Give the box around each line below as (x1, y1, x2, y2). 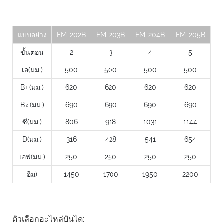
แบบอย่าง (17, 31, 47, 39)
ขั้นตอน (20, 48, 44, 57)
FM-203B (96, 31, 125, 39)
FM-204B (135, 31, 165, 39)
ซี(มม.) (22, 118, 42, 126)
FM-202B (57, 31, 86, 39)
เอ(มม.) (21, 66, 43, 74)
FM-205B (175, 31, 205, 39)
